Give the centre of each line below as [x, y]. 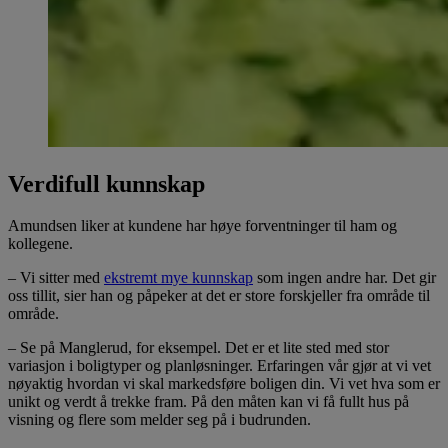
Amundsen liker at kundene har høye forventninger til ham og [202, 226]
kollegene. [40, 244]
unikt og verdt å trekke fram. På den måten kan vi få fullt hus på [208, 402]
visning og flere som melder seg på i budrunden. [159, 420]
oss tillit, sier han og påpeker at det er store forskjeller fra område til [219, 296]
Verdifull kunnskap [106, 183]
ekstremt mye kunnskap [178, 278]
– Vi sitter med [56, 278]
